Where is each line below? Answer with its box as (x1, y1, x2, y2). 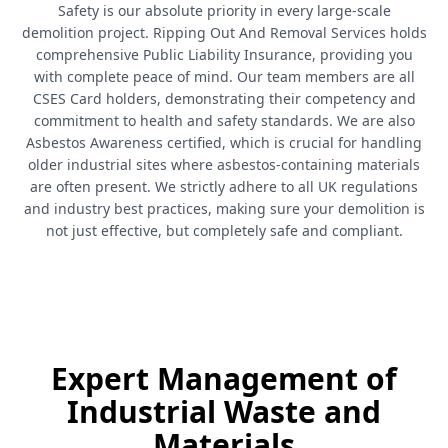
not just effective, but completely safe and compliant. (45, 221, 403, 240)
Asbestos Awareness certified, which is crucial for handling (26, 133, 422, 152)
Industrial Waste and (67, 391, 381, 432)
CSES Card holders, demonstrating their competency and (32, 89, 416, 108)
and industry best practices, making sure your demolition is (23, 199, 425, 218)
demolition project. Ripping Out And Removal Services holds (21, 23, 427, 42)
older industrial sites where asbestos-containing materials (28, 155, 420, 174)
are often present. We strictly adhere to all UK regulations (30, 177, 418, 196)
